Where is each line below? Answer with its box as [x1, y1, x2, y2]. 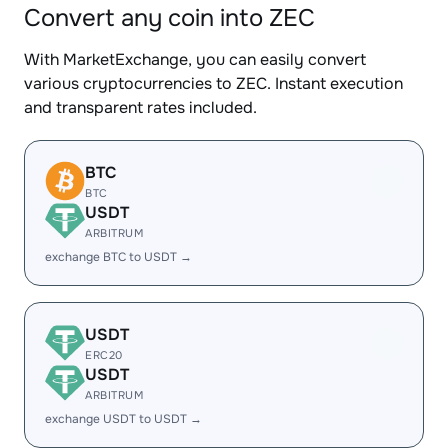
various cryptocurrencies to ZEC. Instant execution [24, 73, 403, 94]
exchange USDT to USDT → [45, 411, 202, 427]
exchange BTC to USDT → [45, 249, 192, 265]
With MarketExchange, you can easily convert [24, 49, 366, 70]
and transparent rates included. [24, 97, 257, 118]
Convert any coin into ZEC [24, 3, 315, 33]
